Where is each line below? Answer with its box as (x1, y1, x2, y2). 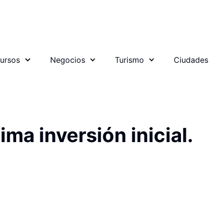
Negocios (50, 55, 85, 65)
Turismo (114, 55, 144, 65)
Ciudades (174, 55, 208, 65)
